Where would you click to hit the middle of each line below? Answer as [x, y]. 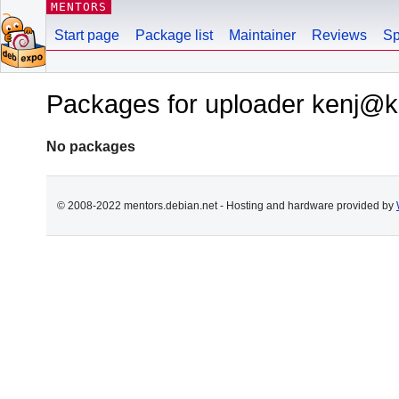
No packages [91, 146]
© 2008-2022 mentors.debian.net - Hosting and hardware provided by [227, 205]
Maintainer [262, 35]
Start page [87, 35]
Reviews [339, 35]
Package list [174, 35]
